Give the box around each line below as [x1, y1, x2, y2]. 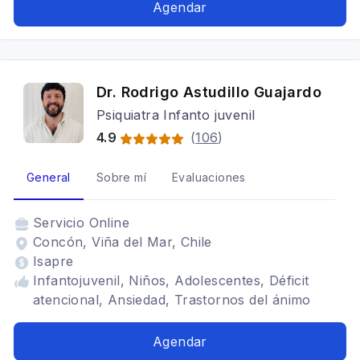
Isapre [33, 253, 74, 269]
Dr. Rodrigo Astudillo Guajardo [96, 84, 321, 100]
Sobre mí [96, 170, 147, 184]
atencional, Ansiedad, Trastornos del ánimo [33, 292, 311, 308]
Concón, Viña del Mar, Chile [33, 234, 212, 250]
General [27, 170, 71, 184]
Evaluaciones [172, 170, 246, 184]
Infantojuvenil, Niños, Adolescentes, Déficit [33, 272, 309, 288]
